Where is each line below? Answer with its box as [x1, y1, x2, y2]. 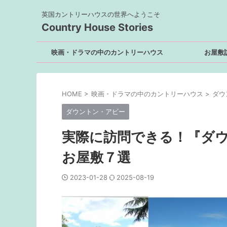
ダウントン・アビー [66, 107, 125, 116]
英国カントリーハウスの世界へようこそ [42, 10, 160, 18]
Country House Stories [42, 21, 153, 33]
